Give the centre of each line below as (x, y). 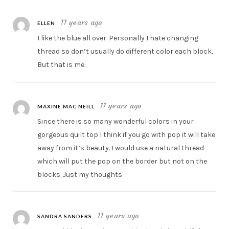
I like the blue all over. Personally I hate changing (118, 38)
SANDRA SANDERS (65, 216)
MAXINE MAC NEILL (66, 107)
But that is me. (62, 65)
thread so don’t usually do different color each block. (125, 52)
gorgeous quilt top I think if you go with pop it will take (127, 135)
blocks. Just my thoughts (80, 175)
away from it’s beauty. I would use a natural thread (121, 148)
